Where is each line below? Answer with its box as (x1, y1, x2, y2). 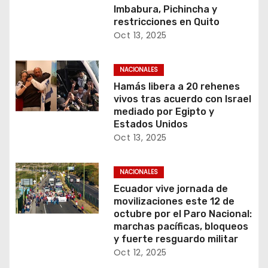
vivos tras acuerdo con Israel (113, 93, 251, 105)
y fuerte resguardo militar (113, 233, 238, 245)
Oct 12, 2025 (113, 246, 167, 258)
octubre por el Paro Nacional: (113, 208, 252, 220)
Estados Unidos (113, 118, 188, 130)
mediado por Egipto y (113, 106, 214, 117)
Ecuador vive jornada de (113, 183, 228, 194)
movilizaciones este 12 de (113, 196, 234, 207)
